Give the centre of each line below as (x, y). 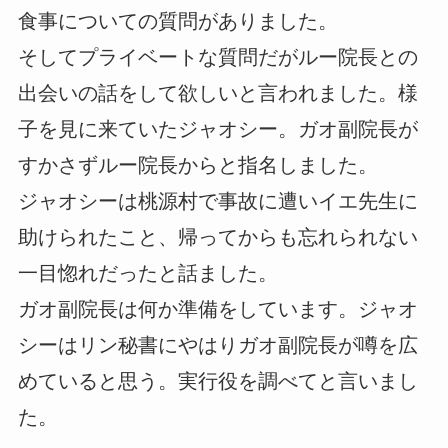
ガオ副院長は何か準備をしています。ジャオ (217, 308)
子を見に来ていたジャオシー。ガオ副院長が (217, 128)
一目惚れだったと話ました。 (147, 272)
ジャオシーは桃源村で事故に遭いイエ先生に (217, 200)
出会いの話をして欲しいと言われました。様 (217, 92)
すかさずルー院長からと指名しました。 (197, 164)
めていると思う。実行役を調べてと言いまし (217, 380)
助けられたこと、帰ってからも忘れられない (217, 236)
